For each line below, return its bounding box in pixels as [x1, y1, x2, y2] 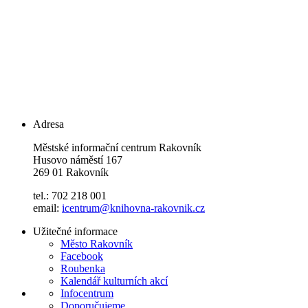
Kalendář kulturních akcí [60, 275, 168, 287]
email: [33, 202, 62, 214]
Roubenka [60, 263, 105, 275]
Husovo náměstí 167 [33, 154, 122, 166]
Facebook [60, 250, 103, 263]
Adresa [33, 118, 64, 131]
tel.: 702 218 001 [33, 190, 107, 202]
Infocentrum [60, 287, 113, 300]
